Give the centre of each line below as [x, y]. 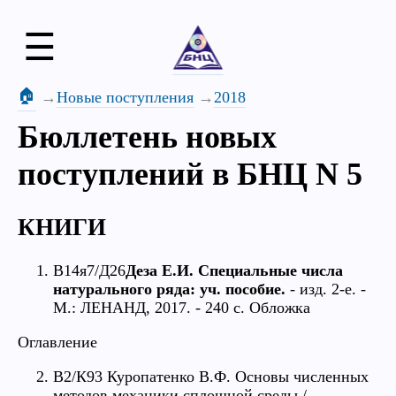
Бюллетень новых [147, 137]
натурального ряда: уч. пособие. [169, 289]
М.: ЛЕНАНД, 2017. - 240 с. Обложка [182, 307]
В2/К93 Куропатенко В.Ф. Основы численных [211, 376]
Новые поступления [125, 97]
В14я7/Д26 [89, 270]
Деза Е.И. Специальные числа [234, 270]
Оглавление [57, 342]
